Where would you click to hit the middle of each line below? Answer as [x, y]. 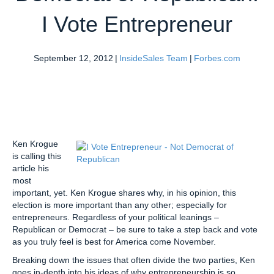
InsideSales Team [154, 58]
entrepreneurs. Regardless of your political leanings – [116, 217]
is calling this [37, 156]
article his [31, 168]
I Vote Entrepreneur [137, 24]
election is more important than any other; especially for [120, 205]
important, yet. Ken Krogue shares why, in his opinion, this [124, 192]
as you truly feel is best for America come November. [114, 241]
